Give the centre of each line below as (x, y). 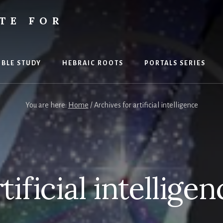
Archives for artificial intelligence (145, 105)
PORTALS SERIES (175, 63)
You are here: (47, 105)
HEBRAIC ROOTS (93, 63)
